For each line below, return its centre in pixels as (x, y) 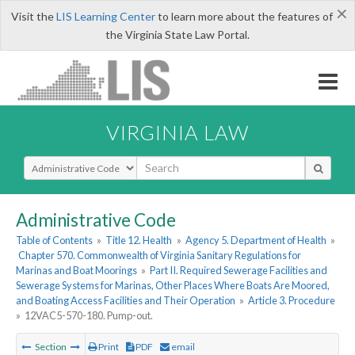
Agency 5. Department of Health (256, 240)
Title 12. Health (139, 240)
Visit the (33, 16)
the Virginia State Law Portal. (177, 34)
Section (51, 347)
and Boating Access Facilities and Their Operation (126, 301)
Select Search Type (71, 162)
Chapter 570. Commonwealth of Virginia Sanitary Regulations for (160, 256)
